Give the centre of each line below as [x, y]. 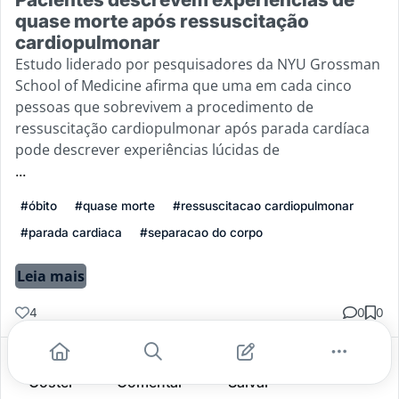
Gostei [51, 382]
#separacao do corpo [201, 232]
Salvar [249, 382]
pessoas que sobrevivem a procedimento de [164, 106]
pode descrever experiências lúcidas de [147, 149]
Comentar [150, 382]
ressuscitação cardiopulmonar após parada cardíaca [192, 128]
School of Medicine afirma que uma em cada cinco [183, 85]
